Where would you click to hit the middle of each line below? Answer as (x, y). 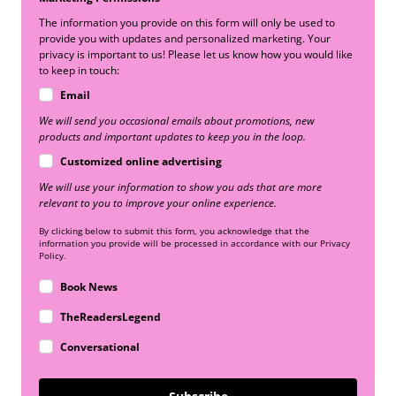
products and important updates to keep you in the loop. (172, 137)
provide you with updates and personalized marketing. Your (185, 39)
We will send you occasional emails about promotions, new (177, 121)
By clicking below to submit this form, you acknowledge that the (174, 231)
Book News (89, 287)
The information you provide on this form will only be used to (187, 23)
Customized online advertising (141, 162)
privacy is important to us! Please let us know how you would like (196, 55)
